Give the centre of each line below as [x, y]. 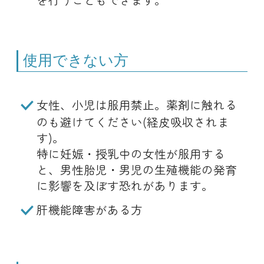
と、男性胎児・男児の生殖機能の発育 [136, 170]
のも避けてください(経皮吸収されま [133, 122]
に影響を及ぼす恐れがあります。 [125, 186]
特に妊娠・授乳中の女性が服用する [131, 154]
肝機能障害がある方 [90, 210]
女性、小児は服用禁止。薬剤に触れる [137, 105]
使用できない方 [76, 59]
